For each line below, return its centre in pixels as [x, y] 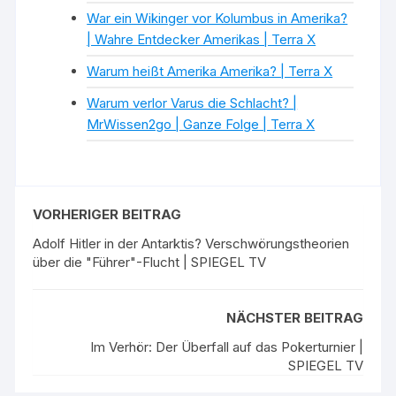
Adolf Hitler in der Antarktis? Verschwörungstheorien [191, 244]
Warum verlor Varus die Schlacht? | [192, 103]
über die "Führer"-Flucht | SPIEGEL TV [150, 262]
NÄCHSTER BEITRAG [294, 318]
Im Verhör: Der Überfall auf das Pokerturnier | [226, 347]
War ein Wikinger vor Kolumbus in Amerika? [217, 18]
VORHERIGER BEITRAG [107, 214]
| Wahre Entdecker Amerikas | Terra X [202, 39]
